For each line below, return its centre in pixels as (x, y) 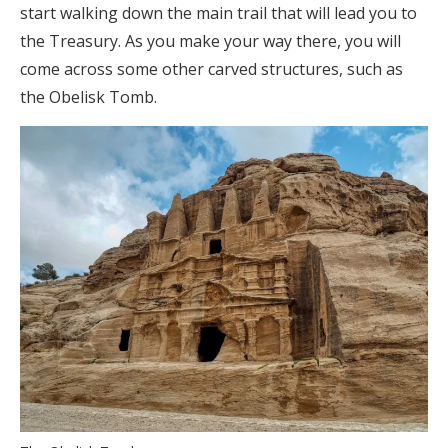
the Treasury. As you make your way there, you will (210, 40)
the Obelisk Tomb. (88, 96)
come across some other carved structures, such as (211, 68)
